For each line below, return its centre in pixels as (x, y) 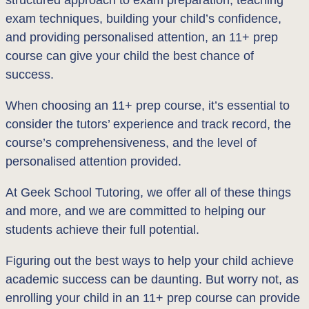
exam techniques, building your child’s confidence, (143, 18)
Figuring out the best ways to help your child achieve (150, 260)
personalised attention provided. (93, 161)
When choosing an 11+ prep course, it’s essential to (148, 105)
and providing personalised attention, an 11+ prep (142, 37)
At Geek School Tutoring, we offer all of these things (148, 192)
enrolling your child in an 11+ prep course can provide (153, 298)
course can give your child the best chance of (130, 56)
